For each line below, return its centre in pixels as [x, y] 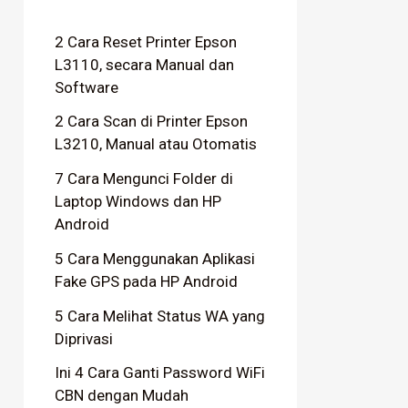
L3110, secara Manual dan [144, 64]
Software [87, 87]
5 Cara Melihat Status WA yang [160, 316]
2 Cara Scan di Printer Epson [151, 122]
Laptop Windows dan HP [138, 202]
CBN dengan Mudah [122, 396]
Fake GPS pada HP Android [146, 281]
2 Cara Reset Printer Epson [146, 41]
